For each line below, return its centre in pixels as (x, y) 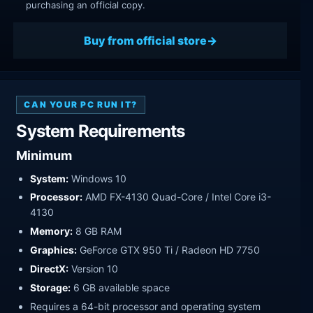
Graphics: (54, 250)
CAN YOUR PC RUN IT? (81, 105)
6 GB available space (121, 287)
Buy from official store (145, 40)
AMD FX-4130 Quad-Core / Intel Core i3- (177, 197)
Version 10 (94, 269)
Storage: (51, 287)
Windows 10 (98, 178)
